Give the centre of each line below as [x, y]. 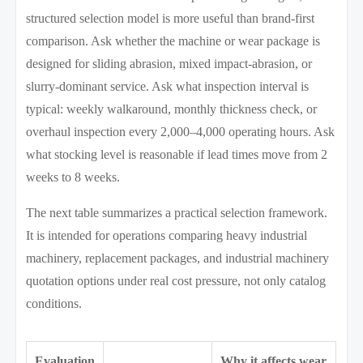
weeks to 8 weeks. [73, 177]
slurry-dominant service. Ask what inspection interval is [168, 86]
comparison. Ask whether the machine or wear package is [173, 41]
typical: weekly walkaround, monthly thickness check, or [172, 109]
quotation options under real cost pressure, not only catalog [176, 280]
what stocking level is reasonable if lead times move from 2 [177, 154]
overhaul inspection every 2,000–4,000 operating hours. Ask [181, 131]
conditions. [54, 303]
